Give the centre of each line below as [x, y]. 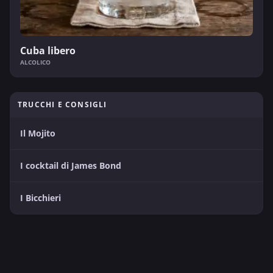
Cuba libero [48, 50]
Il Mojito [38, 133]
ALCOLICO [35, 62]
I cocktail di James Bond [71, 165]
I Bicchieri [41, 197]
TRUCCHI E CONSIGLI [62, 104]
